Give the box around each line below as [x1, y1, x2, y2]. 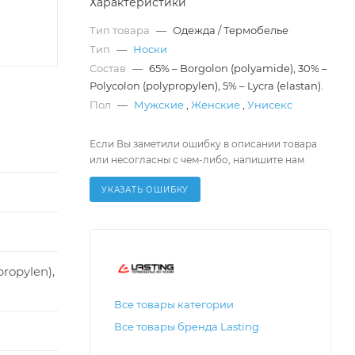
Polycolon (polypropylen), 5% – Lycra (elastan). [90, 79, 323, 93]
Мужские [134, 98, 184, 112]
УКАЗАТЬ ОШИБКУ [101, 185, 189, 196]
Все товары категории [114, 298, 234, 311]
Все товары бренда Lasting [114, 320, 259, 334]
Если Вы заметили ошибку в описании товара [90, 138, 317, 151]
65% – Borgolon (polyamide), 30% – [149, 62, 327, 75]
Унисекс [247, 98, 292, 112]
